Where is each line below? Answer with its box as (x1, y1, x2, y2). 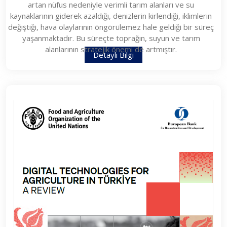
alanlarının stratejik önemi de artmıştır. (45, 44, 177, 55)
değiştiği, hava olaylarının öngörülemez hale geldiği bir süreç (8, 22, 214, 32)
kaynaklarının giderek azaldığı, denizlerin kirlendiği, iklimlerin (10, 11, 212, 21)
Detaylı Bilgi (93, 50, 134, 60)
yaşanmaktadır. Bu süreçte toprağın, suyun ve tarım (22, 33, 200, 44)
